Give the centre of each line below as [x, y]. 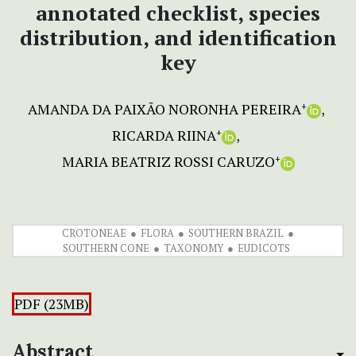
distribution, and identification [178, 38]
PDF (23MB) [52, 304]
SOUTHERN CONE [106, 248]
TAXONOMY [193, 248]
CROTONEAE [94, 233]
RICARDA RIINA [164, 135]
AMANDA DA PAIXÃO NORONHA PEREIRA [164, 109]
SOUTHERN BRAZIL [236, 233]
